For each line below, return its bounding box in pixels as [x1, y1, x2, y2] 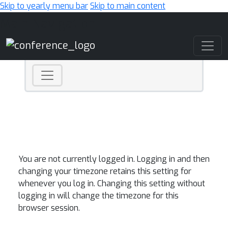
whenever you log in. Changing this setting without [18, 178, 205, 189]
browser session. [18, 203, 80, 213]
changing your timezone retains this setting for [18, 166, 191, 177]
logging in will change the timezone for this [18, 190, 179, 201]
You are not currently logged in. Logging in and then [18, 154, 210, 164]
